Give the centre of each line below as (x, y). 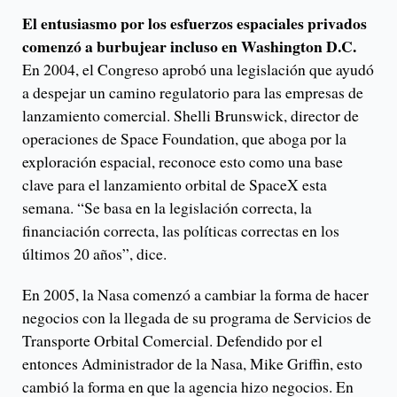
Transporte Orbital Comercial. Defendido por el (172, 340)
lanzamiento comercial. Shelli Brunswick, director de (191, 115)
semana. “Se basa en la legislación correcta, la (167, 207)
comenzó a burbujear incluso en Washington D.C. (189, 46)
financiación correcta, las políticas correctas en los (181, 230)
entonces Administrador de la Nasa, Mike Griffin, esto (192, 363)
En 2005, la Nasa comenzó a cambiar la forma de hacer (195, 294)
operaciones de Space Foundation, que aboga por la (184, 138)
